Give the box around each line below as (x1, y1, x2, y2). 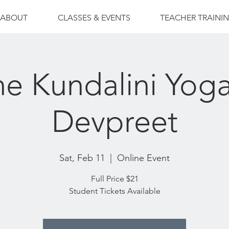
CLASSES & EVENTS (57, 13, 130, 22)
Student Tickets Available (68, 186, 161, 196)
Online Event (117, 152, 170, 164)
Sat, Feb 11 (59, 152, 105, 164)
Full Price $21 (90, 174, 139, 184)
